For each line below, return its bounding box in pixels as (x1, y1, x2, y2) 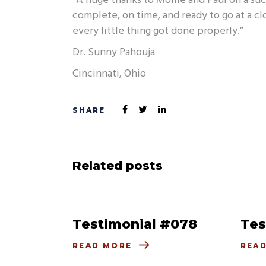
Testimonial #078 (72, 216, 197, 232)
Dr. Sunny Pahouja (72, 44, 155, 61)
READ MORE (72, 241, 132, 251)
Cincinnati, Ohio (72, 65, 146, 83)
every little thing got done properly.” (72, 23, 243, 40)
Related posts (72, 159, 163, 173)
